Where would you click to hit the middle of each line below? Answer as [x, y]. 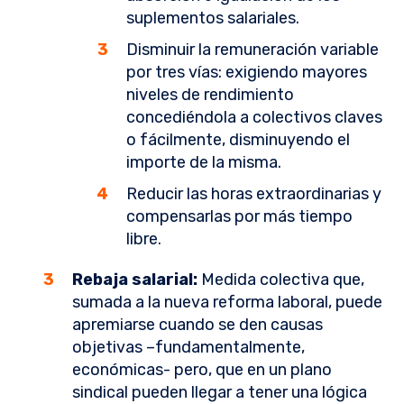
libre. [144, 239]
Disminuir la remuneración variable [252, 50]
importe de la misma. [204, 163]
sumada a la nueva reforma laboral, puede [227, 303]
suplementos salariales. [213, 18]
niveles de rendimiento [210, 95]
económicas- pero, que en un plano [202, 370]
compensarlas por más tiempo [239, 217]
